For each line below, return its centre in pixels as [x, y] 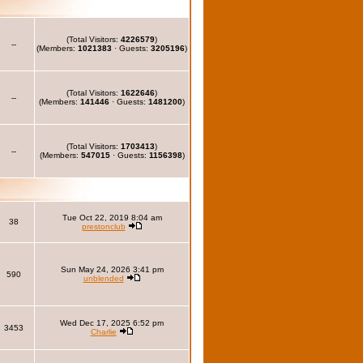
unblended [103, 278]
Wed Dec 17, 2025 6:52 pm [112, 323]
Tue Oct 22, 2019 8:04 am [112, 218]
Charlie [103, 332]
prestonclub [103, 226]
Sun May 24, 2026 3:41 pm [112, 269]
